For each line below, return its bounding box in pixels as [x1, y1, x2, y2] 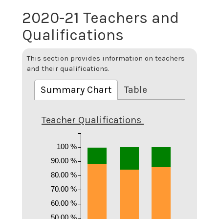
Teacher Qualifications [42, 114, 141, 126]
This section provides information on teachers [27, 54, 185, 63]
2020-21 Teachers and [22, 8, 179, 27]
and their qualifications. [27, 64, 109, 73]
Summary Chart [41, 84, 111, 95]
